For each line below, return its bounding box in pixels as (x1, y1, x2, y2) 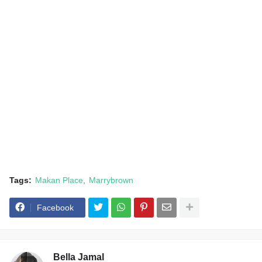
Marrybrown (89, 175, 133, 185)
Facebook (37, 202, 74, 212)
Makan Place (35, 175, 83, 185)
